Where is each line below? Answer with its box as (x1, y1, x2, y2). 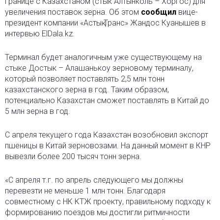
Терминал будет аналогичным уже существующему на (5, 52, 202, 62)
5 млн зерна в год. (5, 106, 70, 116)
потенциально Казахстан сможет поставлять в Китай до (5, 95, 209, 105)
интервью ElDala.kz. (5, 28, 75, 38)
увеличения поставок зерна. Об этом (5, 7, 141, 17)
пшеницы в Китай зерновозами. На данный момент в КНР (5, 140, 211, 150)
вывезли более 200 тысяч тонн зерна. (5, 151, 141, 161)
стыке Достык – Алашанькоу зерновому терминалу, (5, 63, 193, 73)
